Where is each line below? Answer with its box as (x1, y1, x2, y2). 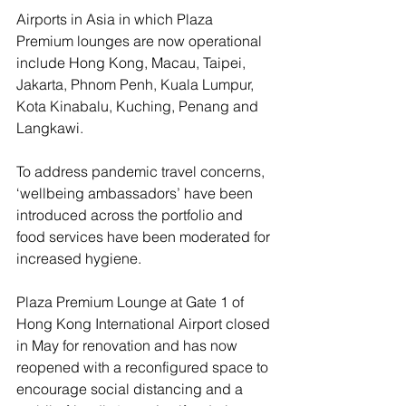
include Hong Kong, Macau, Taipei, (16, 53, 249, 72)
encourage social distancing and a (16, 379, 246, 398)
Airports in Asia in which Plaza (16, 9, 217, 28)
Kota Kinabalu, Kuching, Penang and (16, 96, 262, 115)
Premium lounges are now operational (16, 31, 266, 50)
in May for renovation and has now (16, 335, 241, 354)
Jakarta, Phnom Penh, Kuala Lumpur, (16, 74, 257, 93)
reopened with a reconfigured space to (16, 357, 272, 376)
